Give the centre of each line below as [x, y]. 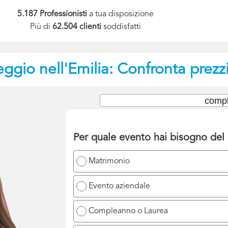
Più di [41, 27]
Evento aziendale [119, 186]
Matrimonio [109, 161]
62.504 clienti [78, 27]
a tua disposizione [121, 14]
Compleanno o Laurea [128, 211]
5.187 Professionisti [52, 14]
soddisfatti [122, 27]
